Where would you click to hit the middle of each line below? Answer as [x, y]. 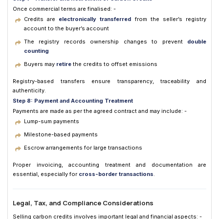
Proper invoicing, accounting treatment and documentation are [109, 164]
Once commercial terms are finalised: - [64, 9]
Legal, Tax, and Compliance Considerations [83, 203]
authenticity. [29, 90]
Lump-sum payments [52, 121]
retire [64, 64]
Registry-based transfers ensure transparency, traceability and [109, 81]
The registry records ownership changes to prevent [106, 41]
